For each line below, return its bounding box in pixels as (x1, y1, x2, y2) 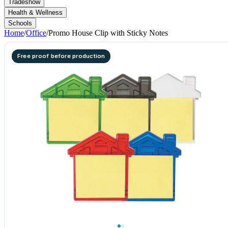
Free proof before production (17, 52, 105, 60)
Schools (8, 19, 32, 27)
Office (26, 28, 46, 37)
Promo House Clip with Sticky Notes (48, 28, 168, 37)
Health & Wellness (8, 9, 63, 16)
